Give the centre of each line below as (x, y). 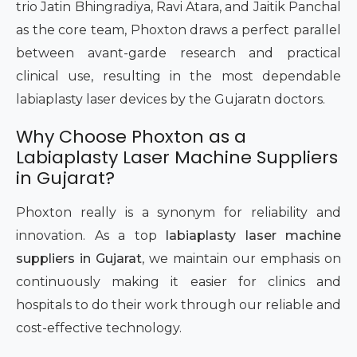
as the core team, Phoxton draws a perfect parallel (178, 30)
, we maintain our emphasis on (241, 259)
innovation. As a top (91, 236)
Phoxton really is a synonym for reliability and (178, 213)
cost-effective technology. (100, 328)
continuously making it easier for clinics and (178, 282)
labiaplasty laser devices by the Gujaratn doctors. (172, 100)
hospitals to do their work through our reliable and (178, 305)
